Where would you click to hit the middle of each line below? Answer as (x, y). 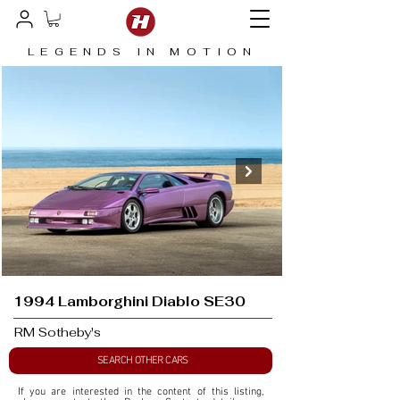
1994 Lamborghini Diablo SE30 (129, 302)
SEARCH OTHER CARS (143, 361)
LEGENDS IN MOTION (143, 52)
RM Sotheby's (58, 333)
